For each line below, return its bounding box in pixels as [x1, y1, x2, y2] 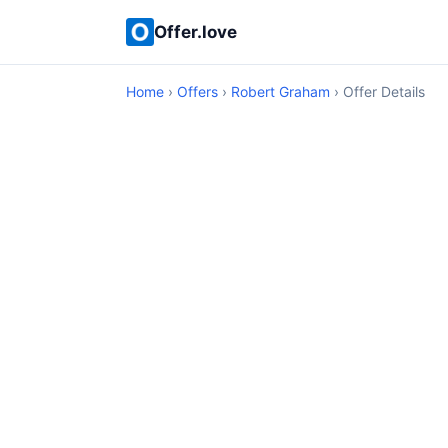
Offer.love [154, 21, 237, 42]
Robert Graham [231, 83, 330, 100]
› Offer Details [330, 83, 425, 100]
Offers [177, 83, 218, 100]
